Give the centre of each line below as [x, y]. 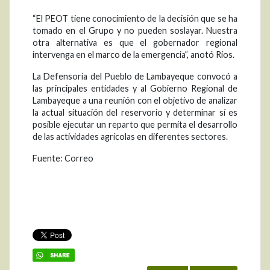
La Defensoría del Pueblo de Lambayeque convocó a [135, 77]
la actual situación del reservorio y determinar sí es [135, 113]
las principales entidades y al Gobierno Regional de [135, 89]
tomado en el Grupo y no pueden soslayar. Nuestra [135, 31]
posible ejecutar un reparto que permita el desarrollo [135, 125]
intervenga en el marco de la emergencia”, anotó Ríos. [133, 55]
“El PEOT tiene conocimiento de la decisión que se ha [135, 19]
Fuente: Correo [63, 159]
